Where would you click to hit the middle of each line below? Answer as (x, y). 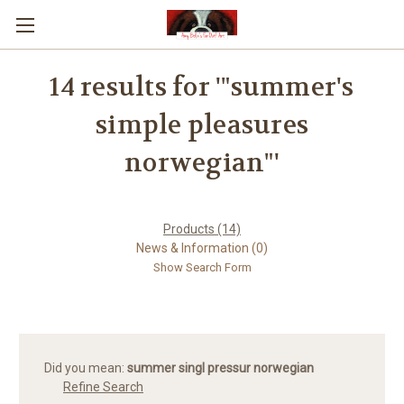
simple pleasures (202, 125)
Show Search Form (202, 267)
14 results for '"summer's (202, 87)
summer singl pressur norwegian (220, 368)
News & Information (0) (202, 248)
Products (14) (202, 229)
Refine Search (103, 387)
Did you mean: (86, 368)
